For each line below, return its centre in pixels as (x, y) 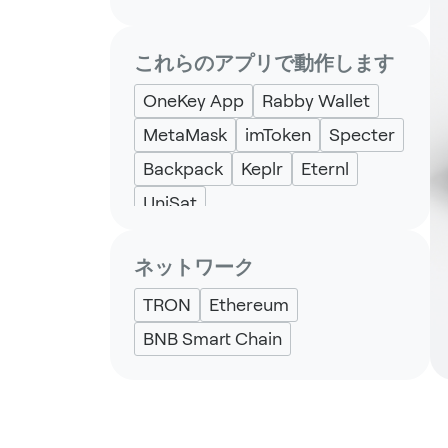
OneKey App (193, 100)
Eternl (325, 168)
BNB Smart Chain (212, 338)
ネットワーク (194, 267)
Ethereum (249, 304)
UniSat (170, 202)
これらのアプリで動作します (264, 63)
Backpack (183, 168)
